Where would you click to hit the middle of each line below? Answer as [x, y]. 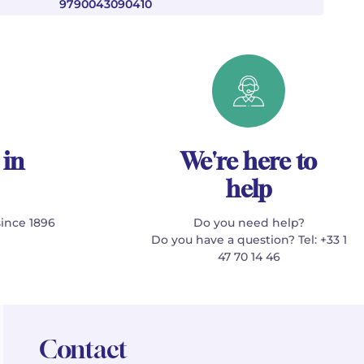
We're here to [249, 161]
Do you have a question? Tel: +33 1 [249, 240]
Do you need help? [249, 223]
